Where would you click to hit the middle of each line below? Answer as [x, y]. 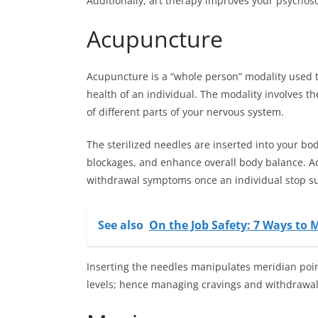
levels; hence [119, 285]
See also [121, 225]
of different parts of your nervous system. [185, 112]
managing [175, 285]
